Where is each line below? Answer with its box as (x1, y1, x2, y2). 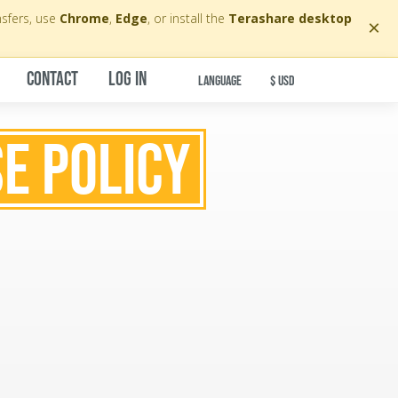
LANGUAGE (198, 73, 242, 91)
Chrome (59, 10, 109, 27)
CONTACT (27, 68, 78, 92)
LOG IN (108, 68, 147, 92)
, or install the (147, 10, 228, 27)
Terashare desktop (227, 10, 352, 27)
